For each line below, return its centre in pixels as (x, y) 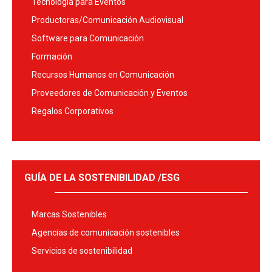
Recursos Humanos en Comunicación (103, 75)
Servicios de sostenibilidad (82, 251)
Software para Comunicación (88, 39)
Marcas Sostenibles (69, 215)
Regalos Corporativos (73, 111)
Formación (52, 57)
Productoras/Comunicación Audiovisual (107, 20)
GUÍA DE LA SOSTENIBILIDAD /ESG (102, 178)
